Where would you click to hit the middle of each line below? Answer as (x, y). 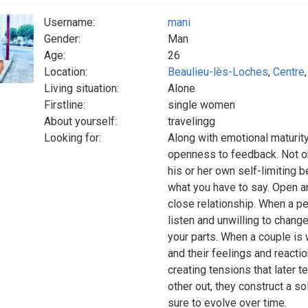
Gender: (62, 39)
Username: (69, 22)
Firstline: (65, 105)
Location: (66, 72)
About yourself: (80, 121)
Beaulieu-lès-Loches (218, 72)
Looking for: (73, 138)
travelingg (191, 121)
